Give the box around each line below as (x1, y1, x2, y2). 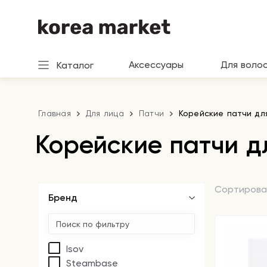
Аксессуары (129, 59, 184, 70)
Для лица (85, 108, 124, 118)
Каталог (56, 59, 94, 71)
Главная (38, 108, 71, 118)
